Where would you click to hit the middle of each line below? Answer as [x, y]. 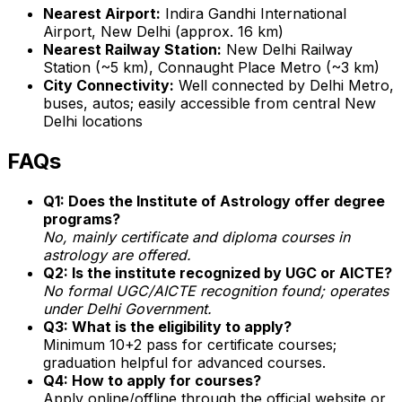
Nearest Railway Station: [132, 49]
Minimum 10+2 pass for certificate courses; [190, 344]
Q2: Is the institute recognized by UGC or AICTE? [218, 272]
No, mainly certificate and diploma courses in [197, 236]
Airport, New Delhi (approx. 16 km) [163, 31]
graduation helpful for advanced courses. [184, 362]
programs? [82, 218]
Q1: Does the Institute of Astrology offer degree [214, 201]
